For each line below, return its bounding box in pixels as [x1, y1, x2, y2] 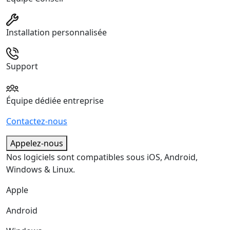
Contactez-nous [6, 115, 67, 127]
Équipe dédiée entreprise [6, 94, 104, 106]
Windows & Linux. [6, 163, 75, 175]
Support [6, 61, 38, 72]
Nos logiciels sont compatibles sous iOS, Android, [6, 151, 198, 163]
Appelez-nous [10, 137, 63, 149]
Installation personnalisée [6, 27, 107, 39]
